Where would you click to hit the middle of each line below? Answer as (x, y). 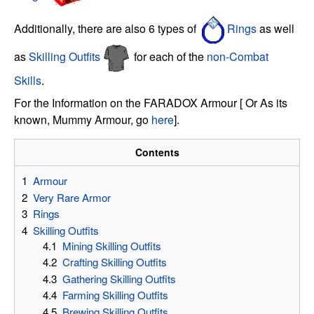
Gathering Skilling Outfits (120, 278)
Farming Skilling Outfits (116, 295)
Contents (157, 152)
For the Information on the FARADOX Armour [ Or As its (151, 102)
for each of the (169, 56)
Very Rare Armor (72, 197)
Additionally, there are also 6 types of (107, 28)
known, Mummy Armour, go (83, 119)
